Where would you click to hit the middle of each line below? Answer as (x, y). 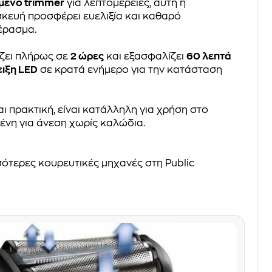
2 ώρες (87, 57)
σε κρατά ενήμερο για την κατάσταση (130, 70)
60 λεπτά (209, 57)
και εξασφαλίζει (145, 57)
